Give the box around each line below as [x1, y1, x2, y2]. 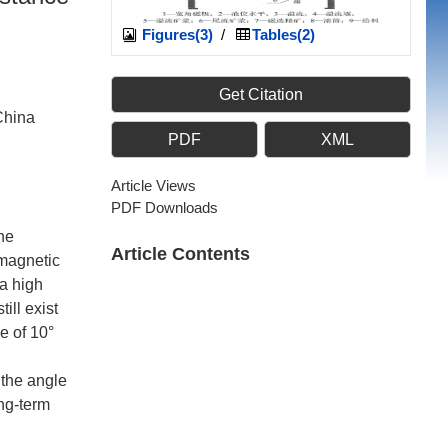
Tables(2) [252, 26, 316, 43]
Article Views [111, 177, 196, 194]
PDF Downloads [111, 199, 218, 216]
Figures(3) [138, 26, 213, 43]
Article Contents [111, 244, 250, 264]
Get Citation [219, 86, 303, 103]
